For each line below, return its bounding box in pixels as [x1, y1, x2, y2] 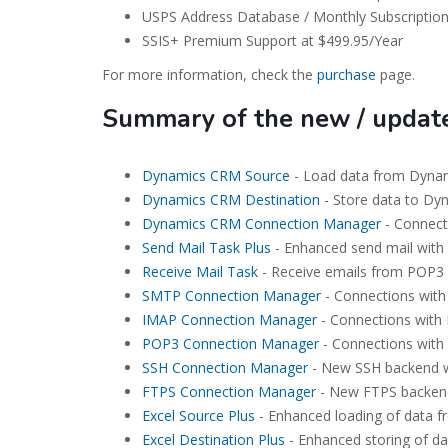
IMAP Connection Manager [142, 310, 317, 329]
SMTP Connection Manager [142, 286, 321, 305]
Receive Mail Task [142, 262, 258, 281]
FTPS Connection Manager [142, 382, 316, 401]
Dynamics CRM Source [142, 166, 290, 185]
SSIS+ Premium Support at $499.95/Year [142, 31, 403, 50]
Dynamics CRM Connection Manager [142, 214, 381, 233]
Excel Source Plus [142, 406, 255, 425]
